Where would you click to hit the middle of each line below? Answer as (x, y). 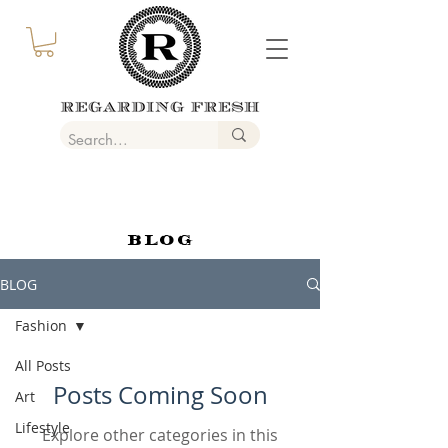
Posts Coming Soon (160, 395)
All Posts (43, 366)
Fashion (41, 326)
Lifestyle (42, 428)
